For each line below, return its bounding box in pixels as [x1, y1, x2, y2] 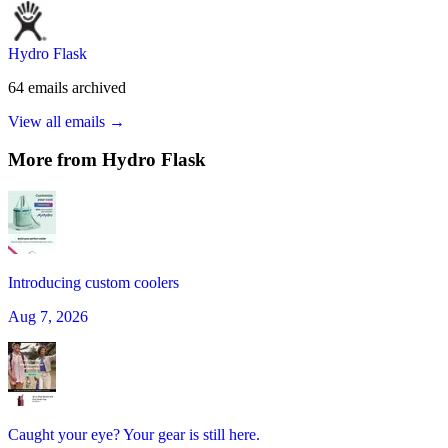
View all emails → [8, 112, 125, 130]
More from [8, 149, 102, 171]
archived [72, 78, 126, 96]
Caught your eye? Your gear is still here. [8, 426, 260, 444]
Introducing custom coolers [8, 274, 179, 292]
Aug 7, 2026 [8, 308, 88, 326]
